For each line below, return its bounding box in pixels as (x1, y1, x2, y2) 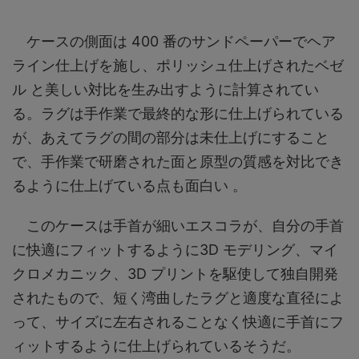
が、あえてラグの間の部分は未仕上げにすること (12, 128, 329, 146)
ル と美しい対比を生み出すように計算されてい (12, 80, 319, 98)
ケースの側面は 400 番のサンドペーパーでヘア (12, 32, 336, 50)
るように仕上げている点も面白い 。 (12, 176, 247, 194)
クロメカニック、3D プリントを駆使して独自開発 (12, 264, 338, 282)
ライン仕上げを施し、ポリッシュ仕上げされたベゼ (12, 56, 344, 74)
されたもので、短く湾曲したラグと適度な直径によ (12, 288, 344, 306)
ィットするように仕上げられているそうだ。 (12, 337, 301, 354)
